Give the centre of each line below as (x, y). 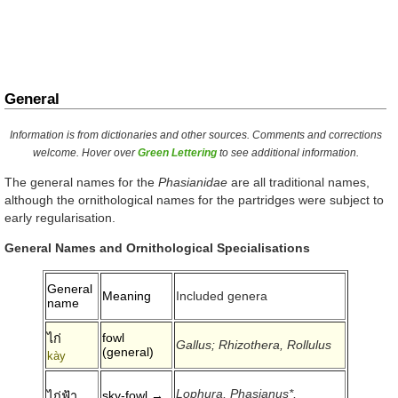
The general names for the (81, 182)
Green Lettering (177, 152)
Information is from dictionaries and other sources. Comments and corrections (195, 135)
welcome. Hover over (85, 152)
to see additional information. (289, 152)
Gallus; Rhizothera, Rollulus (254, 345)
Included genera (222, 296)
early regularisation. (60, 217)
